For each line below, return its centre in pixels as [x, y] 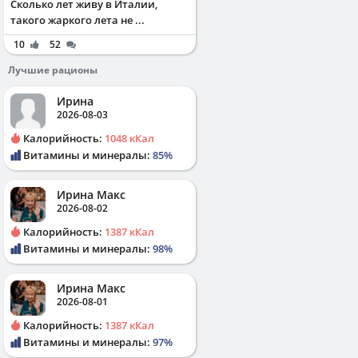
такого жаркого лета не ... [78, 20]
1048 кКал [129, 138]
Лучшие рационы [53, 70]
